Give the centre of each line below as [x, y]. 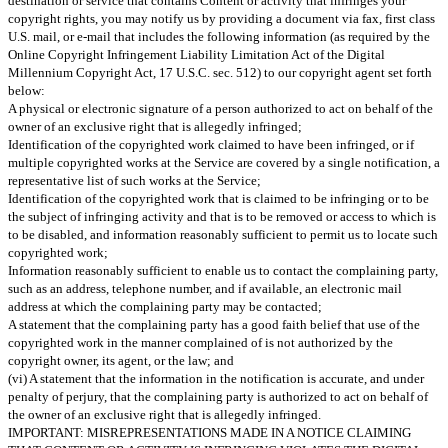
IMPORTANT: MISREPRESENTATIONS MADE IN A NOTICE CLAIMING [209, 432]
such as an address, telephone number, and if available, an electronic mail [205, 288]
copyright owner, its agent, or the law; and [121, 360]
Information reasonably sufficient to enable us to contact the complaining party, [223, 270]
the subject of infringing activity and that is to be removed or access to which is [222, 216]
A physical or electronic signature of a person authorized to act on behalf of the [220, 108]
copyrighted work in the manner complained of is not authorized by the [200, 342]
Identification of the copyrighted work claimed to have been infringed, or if [211, 144]
